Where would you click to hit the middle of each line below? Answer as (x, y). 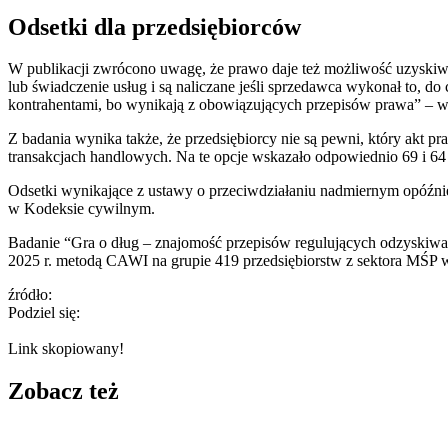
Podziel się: (44, 313)
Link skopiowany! (66, 349)
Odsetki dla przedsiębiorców (154, 26)
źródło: (32, 295)
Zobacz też (63, 391)
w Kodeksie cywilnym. (81, 209)
